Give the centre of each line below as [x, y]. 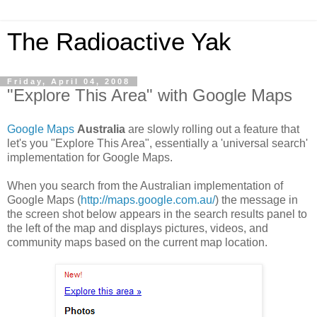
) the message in [257, 200]
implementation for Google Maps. [90, 157]
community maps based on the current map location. [137, 242]
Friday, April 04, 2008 [69, 81]
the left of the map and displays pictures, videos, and [138, 228]
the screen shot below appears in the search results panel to [157, 214]
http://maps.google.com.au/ [148, 200]
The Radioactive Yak [119, 42]
